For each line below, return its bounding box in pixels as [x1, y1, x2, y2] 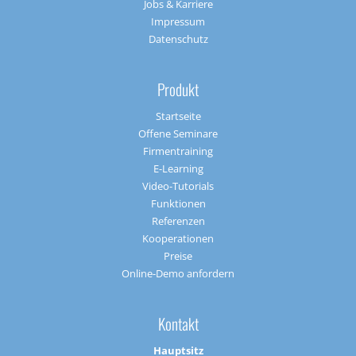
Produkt [157, 78, 199, 102]
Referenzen [151, 214, 205, 229]
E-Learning [153, 161, 203, 176]
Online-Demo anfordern [122, 266, 234, 281]
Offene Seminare [138, 126, 218, 141]
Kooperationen [142, 231, 214, 246]
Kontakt [157, 312, 199, 336]
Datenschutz [148, 32, 208, 47]
